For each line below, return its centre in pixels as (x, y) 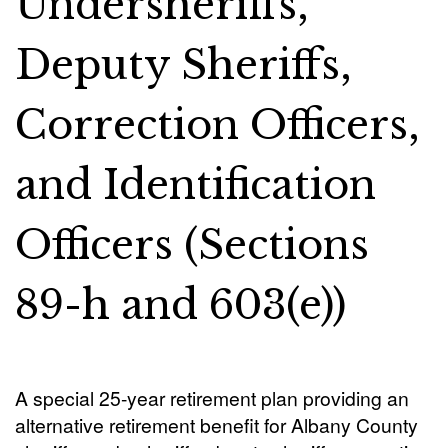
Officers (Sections (192, 245)
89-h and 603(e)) (180, 305)
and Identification (195, 185)
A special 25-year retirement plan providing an (212, 397)
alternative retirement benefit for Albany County (216, 424)
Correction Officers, (217, 125)
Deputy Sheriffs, (183, 65)
